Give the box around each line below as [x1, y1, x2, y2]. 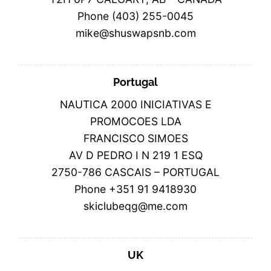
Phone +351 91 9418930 [74, 182, 197, 195]
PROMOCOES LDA [90, 114, 181, 128]
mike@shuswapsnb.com [75, 27, 196, 40]
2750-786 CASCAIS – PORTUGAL [51, 165, 220, 178]
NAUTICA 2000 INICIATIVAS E [59, 97, 212, 111]
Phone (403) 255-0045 [77, 10, 194, 23]
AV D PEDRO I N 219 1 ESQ [68, 148, 203, 162]
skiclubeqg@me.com [83, 199, 188, 212]
